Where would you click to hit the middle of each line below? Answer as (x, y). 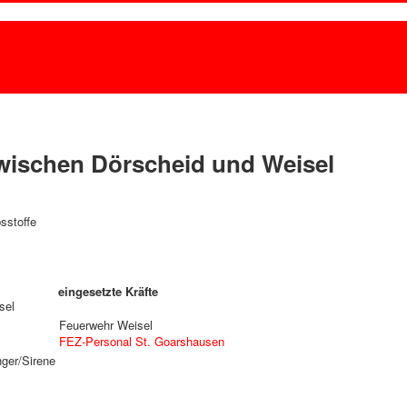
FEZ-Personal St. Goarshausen (142, 341)
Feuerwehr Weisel (106, 325)
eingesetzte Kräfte (109, 291)
